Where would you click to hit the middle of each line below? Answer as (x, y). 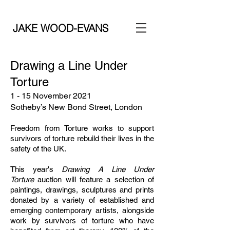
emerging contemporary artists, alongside (82, 210)
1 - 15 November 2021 (51, 96)
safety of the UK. (38, 149)
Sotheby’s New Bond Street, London (76, 107)
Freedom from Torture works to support (82, 128)
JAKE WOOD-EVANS (61, 28)
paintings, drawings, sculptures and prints (82, 190)
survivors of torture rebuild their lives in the (82, 138)
